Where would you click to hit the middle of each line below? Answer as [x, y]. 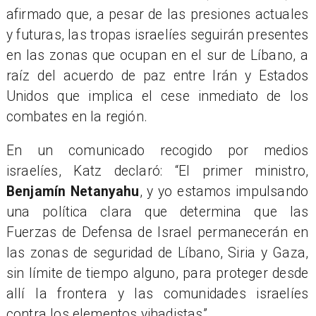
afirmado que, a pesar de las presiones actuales [157, 14]
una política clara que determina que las [157, 212]
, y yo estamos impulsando [224, 191]
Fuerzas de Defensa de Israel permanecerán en [157, 232]
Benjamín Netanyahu [73, 191]
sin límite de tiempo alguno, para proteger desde [157, 273]
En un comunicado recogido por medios [157, 150]
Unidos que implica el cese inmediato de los [157, 96]
